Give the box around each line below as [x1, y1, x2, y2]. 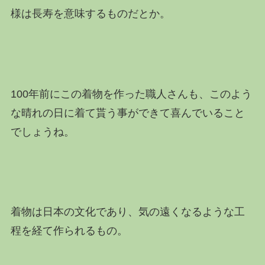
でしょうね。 [10, 125, 75, 138]
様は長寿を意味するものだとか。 [10, 7, 170, 20]
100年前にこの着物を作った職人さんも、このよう [10, 88, 252, 100]
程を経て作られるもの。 [10, 225, 128, 237]
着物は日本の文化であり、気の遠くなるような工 [10, 206, 245, 218]
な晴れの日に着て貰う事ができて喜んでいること [10, 106, 245, 119]
